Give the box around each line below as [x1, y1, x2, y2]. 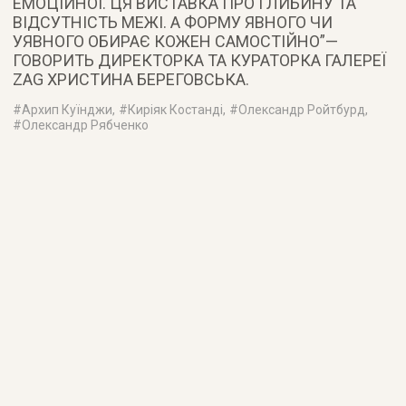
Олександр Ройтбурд [238, 101, 366, 117]
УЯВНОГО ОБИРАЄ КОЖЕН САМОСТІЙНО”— [13, 31, 339, 51]
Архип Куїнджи [22, 101, 113, 117]
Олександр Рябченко [22, 117, 150, 132]
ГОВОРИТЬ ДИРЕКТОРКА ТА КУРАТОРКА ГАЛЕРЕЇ [13, 50, 387, 70]
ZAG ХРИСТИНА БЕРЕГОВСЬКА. [13, 69, 250, 89]
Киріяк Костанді [128, 101, 224, 117]
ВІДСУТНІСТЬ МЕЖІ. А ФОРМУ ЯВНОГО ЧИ [13, 12, 333, 32]
